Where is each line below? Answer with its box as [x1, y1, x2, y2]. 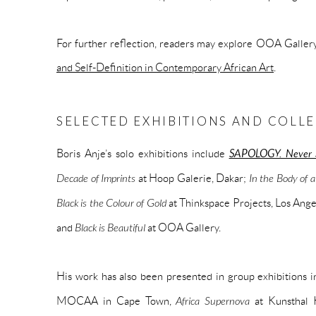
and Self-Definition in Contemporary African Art [56, 60, 274, 73]
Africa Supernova [176, 293, 250, 308]
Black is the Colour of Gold [56, 195, 166, 209]
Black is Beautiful [75, 220, 145, 234]
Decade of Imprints [56, 171, 135, 185]
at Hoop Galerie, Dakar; [135, 171, 249, 184]
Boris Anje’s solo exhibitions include [56, 146, 229, 159]
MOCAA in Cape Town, [56, 293, 176, 307]
